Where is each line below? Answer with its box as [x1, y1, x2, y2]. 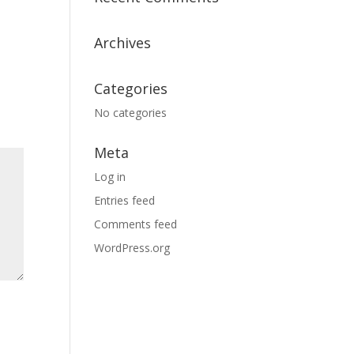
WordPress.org [94, 240, 171, 256]
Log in [94, 169, 126, 185]
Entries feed [94, 193, 156, 209]
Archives [94, 33, 152, 53]
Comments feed [94, 217, 178, 232]
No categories [94, 105, 168, 121]
